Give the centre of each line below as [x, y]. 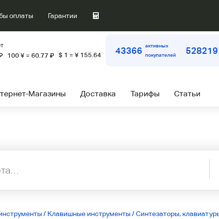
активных [157, 46]
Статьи [187, 94]
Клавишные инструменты [89, 214]
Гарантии [63, 16]
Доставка [98, 94]
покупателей [161, 55]
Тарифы [145, 94]
